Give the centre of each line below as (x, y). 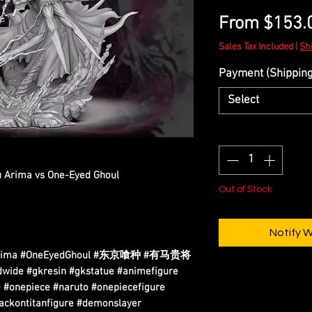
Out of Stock (245, 189)
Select (243, 101)
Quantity (239, 133)
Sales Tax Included (256, 47)
